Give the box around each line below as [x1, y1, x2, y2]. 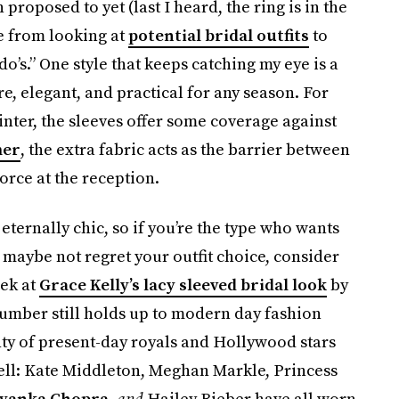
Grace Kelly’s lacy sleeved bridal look [38, 273, 327, 296]
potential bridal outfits [127, 24, 309, 46]
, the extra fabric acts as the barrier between [20, 138, 350, 160]
